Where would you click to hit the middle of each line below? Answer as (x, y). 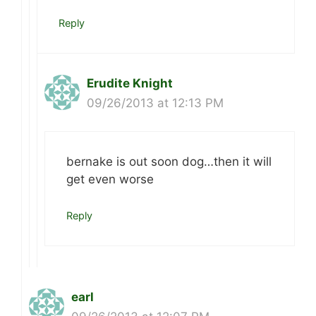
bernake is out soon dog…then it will (169, 162)
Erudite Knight (130, 83)
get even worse (110, 180)
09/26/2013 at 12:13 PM (155, 103)
